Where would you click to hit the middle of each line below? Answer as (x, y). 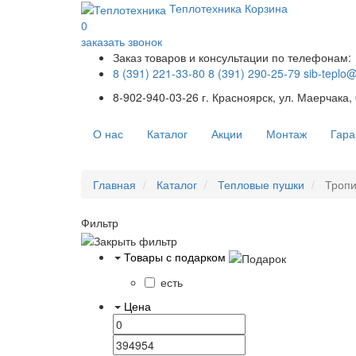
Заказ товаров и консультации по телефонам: (232, 58)
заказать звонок (122, 42)
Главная (114, 185)
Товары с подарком (175, 256)
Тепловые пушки (261, 185)
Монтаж (286, 134)
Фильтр (100, 223)
